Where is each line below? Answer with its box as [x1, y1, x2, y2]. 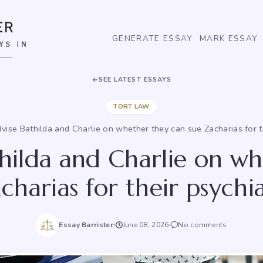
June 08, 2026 [122, 220, 169, 230]
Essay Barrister [59, 220, 113, 230]
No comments [178, 220, 227, 230]
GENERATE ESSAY [112, 33, 193, 45]
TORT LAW [113, 102, 150, 111]
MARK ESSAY [199, 33, 258, 45]
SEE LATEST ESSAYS [98, 75, 172, 84]
